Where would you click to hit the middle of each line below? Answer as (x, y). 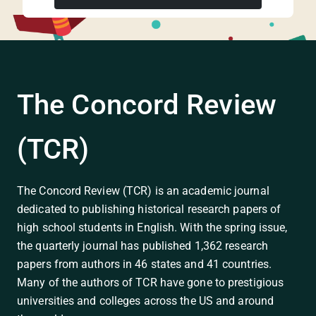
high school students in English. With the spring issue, (152, 227)
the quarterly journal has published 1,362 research (143, 246)
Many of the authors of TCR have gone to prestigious (151, 282)
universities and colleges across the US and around (146, 301)
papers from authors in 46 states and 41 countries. (145, 264)
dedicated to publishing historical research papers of (149, 209)
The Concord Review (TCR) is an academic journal (143, 191)
